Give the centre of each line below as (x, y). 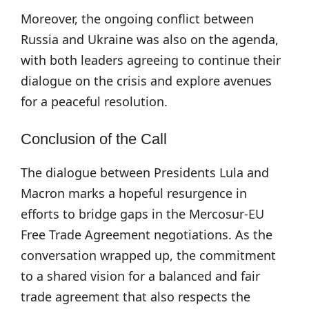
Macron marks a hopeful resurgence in (134, 193)
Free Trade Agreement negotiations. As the (147, 235)
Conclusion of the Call (94, 139)
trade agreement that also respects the (136, 297)
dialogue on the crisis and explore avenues (146, 81)
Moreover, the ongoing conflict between (137, 19)
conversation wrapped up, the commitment (148, 255)
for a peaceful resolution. (94, 101)
